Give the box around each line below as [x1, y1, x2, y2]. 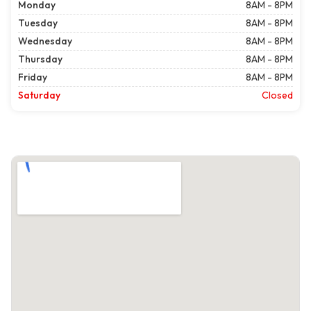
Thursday [18, 53, 62, 66]
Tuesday [18, 17, 58, 30]
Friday [18, 71, 47, 84]
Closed [262, 89, 293, 102]
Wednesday [18, 35, 72, 48]
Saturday [18, 89, 60, 102]
